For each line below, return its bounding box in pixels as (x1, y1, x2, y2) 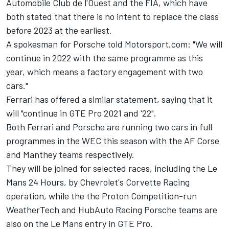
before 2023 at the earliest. (6, 24, 112, 36)
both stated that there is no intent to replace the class (6, 10, 219, 22)
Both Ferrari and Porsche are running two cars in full (6, 121, 212, 132)
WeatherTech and (6, 203, 78, 215)
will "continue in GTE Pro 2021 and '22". (6, 107, 158, 119)
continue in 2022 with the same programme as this (6, 52, 203, 63)
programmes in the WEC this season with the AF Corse (6, 134, 219, 146)
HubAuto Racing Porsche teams (78, 203, 202, 215)
